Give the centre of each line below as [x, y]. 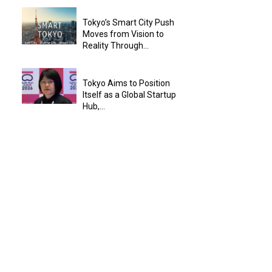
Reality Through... [116, 46]
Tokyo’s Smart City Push [128, 23]
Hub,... [94, 107]
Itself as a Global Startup [129, 95]
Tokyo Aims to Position [126, 83]
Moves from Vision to [123, 34]
